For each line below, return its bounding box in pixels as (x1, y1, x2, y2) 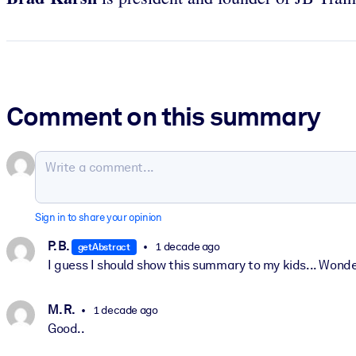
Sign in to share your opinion (35, 211, 162, 224)
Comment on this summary (6, 100, 320, 133)
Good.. (48, 320, 85, 336)
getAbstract (77, 240, 130, 253)
